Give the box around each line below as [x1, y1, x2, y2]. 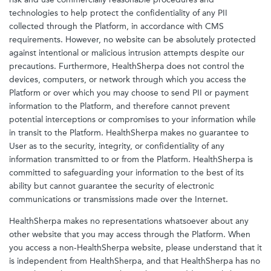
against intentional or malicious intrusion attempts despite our [9, 48, 244, 58]
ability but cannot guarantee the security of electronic [9, 181, 214, 191]
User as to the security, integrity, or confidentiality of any [9, 141, 224, 151]
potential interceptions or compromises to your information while [9, 114, 256, 125]
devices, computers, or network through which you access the [9, 74, 246, 85]
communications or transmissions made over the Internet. [9, 194, 228, 204]
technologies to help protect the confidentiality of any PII [9, 8, 227, 18]
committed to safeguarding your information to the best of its [9, 168, 244, 178]
